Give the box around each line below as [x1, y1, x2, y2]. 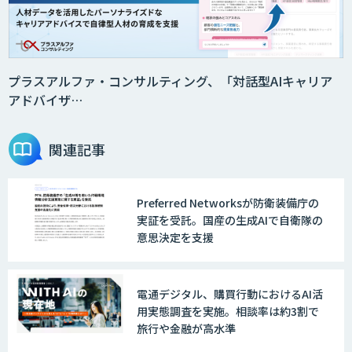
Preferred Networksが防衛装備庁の [137, 195, 319, 211]
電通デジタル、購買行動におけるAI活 [137, 286, 323, 302]
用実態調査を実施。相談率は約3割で [137, 303, 319, 320]
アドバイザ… [8, 90, 82, 110]
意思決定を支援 [137, 229, 214, 246]
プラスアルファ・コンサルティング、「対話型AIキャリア [8, 71, 332, 91]
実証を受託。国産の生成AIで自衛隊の [137, 212, 323, 229]
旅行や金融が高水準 [137, 321, 236, 337]
